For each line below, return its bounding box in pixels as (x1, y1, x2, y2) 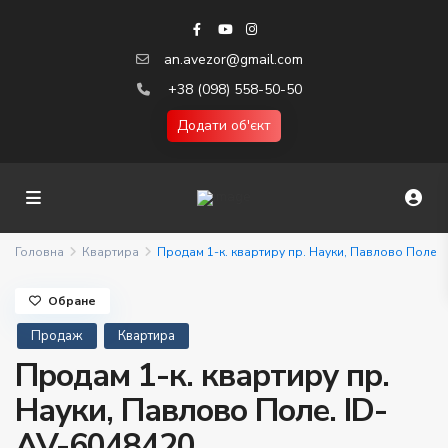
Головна (15, 244, 64, 260)
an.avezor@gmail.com (163, 50, 303, 69)
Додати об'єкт (177, 116, 271, 135)
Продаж (31, 327, 83, 345)
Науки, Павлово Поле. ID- (15, 389, 387, 432)
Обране (48, 293, 96, 309)
